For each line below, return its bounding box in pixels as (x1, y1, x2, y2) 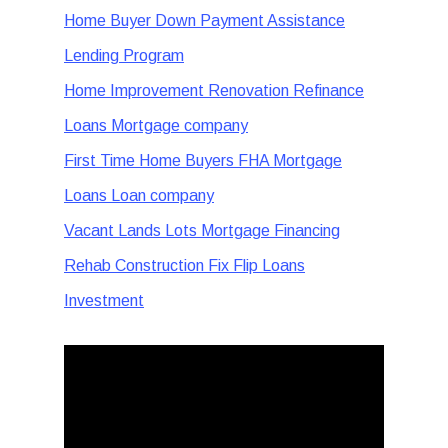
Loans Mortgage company (64, 117, 248, 134)
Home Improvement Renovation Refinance (64, 82, 364, 99)
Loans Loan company (64, 187, 214, 204)
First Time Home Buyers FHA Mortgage (64, 152, 342, 169)
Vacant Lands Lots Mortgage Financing (64, 222, 340, 239)
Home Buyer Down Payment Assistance (64, 12, 345, 29)
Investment (64, 292, 144, 309)
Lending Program (64, 47, 184, 64)
